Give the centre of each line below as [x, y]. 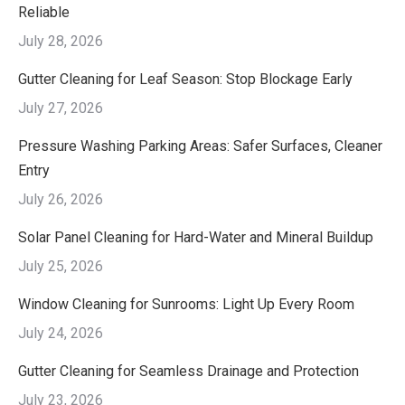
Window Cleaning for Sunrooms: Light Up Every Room [186, 304]
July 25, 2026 [61, 266]
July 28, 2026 [61, 41]
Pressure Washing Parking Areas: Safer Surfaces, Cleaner [200, 146]
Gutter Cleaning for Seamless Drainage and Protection [188, 371]
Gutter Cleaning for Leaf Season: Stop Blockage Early [185, 79]
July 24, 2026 [61, 333]
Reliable [44, 12]
